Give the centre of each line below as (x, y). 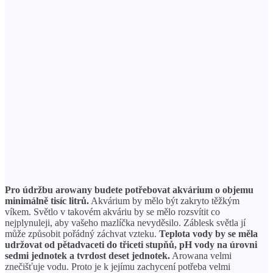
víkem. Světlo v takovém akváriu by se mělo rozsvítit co (112, 211)
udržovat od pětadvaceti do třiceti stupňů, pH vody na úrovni (131, 244)
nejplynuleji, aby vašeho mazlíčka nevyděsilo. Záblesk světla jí (125, 222)
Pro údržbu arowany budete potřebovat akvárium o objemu (129, 190)
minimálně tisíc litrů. (47, 200)
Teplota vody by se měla (208, 233)
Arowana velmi (201, 255)
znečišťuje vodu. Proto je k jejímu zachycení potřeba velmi (118, 266)
